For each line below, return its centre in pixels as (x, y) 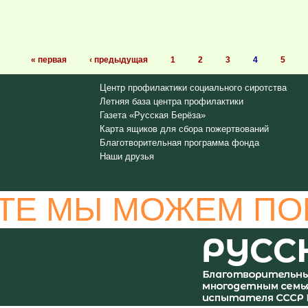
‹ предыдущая (118, 60)
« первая (48, 60)
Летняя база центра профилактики (171, 101)
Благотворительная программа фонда (179, 143)
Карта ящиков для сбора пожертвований (184, 129)
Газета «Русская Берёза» (152, 115)
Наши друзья (126, 156)
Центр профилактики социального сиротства (193, 88)
